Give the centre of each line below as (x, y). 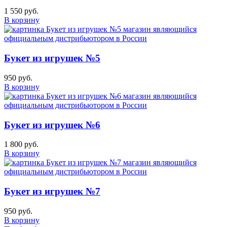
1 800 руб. (21, 144)
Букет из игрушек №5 (52, 58)
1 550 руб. (21, 11)
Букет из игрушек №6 (52, 125)
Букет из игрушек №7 (52, 191)
